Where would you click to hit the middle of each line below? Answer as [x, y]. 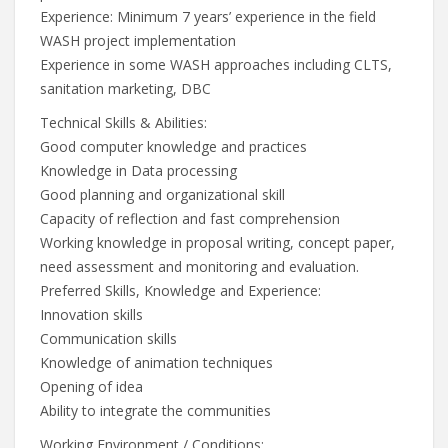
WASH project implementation [138, 40]
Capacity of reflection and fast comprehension [190, 218]
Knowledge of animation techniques [156, 362]
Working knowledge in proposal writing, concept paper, [217, 242]
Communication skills [108, 338]
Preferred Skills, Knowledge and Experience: [180, 290]
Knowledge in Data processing [138, 170]
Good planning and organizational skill [162, 194]
